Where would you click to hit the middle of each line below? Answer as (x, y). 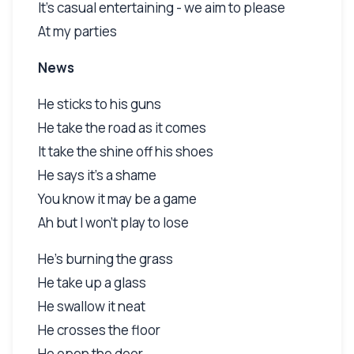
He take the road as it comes (122, 127)
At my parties (77, 31)
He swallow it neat (92, 306)
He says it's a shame (97, 175)
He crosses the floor (99, 330)
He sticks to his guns (100, 104)
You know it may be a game (117, 198)
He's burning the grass (105, 258)
